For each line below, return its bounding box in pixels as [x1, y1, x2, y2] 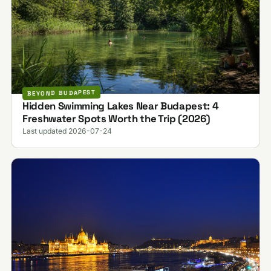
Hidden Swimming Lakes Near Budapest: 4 [22, 99, 219, 113]
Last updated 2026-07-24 [22, 126, 112, 135]
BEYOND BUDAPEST [27, 88, 96, 98]
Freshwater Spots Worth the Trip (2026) [22, 111, 211, 125]
